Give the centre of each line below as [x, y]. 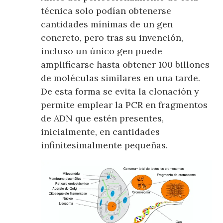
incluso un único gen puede [102, 51]
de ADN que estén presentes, [103, 118]
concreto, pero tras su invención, [112, 38]
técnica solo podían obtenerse [106, 11]
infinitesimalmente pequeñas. [105, 145]
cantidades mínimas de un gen [107, 24]
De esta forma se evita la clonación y [120, 92]
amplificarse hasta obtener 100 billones [125, 65]
